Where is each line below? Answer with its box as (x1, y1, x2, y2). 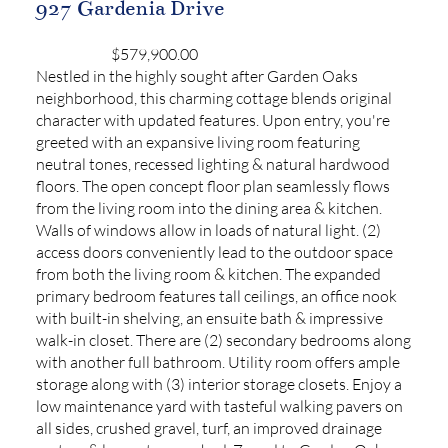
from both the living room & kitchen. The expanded (35, 264, 381, 285)
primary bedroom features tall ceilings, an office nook (35, 286, 397, 307)
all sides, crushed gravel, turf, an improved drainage (35, 418, 382, 439)
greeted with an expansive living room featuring (35, 132, 360, 153)
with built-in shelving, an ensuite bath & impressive (35, 308, 383, 329)
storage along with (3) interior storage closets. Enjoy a (35, 374, 402, 395)
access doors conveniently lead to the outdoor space (35, 242, 393, 263)
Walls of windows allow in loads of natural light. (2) (35, 220, 381, 241)
